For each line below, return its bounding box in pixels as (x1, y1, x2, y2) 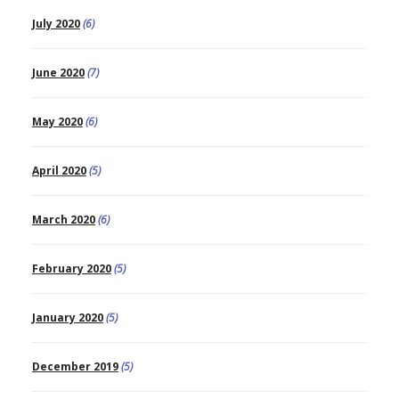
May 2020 (31, 113, 83, 129)
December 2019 (31, 358, 118, 374)
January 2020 (31, 309, 103, 325)
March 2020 (31, 211, 95, 227)
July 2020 (31, 15, 80, 31)
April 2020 (31, 162, 86, 178)
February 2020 (31, 260, 111, 276)
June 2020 (31, 64, 85, 80)
